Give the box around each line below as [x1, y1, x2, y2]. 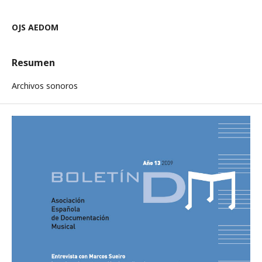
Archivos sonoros [12, 80, 78, 91]
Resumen [12, 56, 55, 69]
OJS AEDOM [12, 22, 58, 33]
